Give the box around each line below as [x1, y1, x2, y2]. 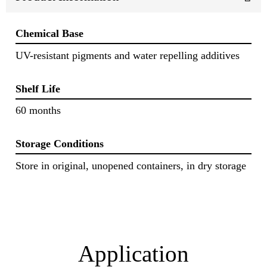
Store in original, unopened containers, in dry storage [15, 159, 246, 172]
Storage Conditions [15, 138, 104, 150]
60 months [15, 104, 61, 117]
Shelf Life [15, 82, 60, 95]
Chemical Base [15, 27, 83, 40]
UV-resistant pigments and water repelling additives [15, 49, 240, 61]
